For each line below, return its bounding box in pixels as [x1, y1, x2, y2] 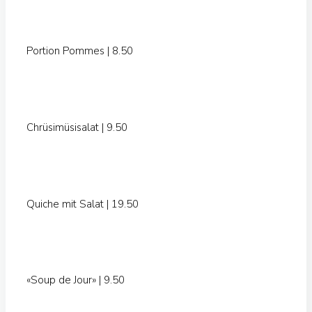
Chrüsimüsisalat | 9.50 [26, 120, 127, 134]
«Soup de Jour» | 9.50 [26, 273, 125, 288]
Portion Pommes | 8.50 [26, 43, 133, 58]
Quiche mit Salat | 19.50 [26, 196, 139, 211]
